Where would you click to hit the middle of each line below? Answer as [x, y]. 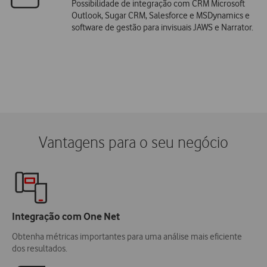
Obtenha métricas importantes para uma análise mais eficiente [127, 236]
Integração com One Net [66, 216]
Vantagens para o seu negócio [133, 143]
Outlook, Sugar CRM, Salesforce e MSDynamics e [160, 15]
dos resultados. [40, 248]
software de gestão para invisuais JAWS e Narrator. [162, 27]
